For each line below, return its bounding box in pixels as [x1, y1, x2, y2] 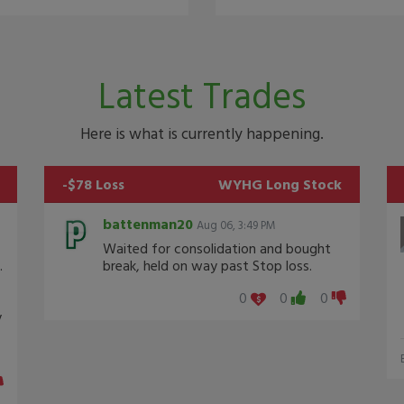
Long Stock [266, 173, 342, 195]
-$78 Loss [62, 173, 124, 195]
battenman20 [103, 213, 193, 234]
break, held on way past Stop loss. [103, 254, 312, 276]
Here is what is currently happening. [80, 121, 324, 145]
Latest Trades [98, 68, 306, 122]
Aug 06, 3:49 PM [197, 216, 276, 234]
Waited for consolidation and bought [103, 237, 331, 259]
